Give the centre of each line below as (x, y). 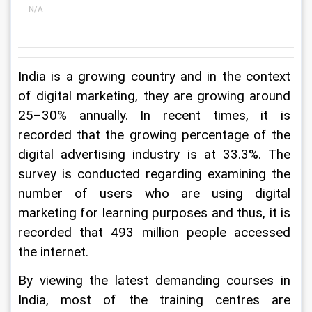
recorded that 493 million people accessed (156, 233)
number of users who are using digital (156, 194)
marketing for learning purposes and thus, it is (156, 213)
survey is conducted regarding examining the (156, 174)
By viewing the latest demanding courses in (156, 281)
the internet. (53, 252)
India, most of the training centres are (156, 300)
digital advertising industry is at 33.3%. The (156, 155)
